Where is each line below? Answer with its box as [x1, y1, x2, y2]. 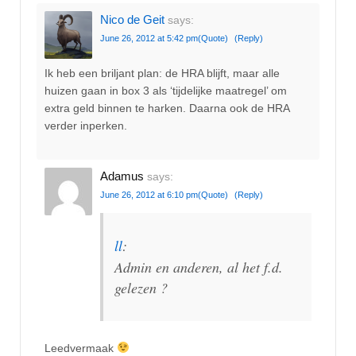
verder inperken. [44, 118, 127, 132]
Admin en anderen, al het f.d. [114, 257, 283, 277]
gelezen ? [114, 278, 168, 298]
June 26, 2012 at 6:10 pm [100, 190, 198, 200]
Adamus [100, 169, 144, 184]
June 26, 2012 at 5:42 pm [100, 33, 198, 43]
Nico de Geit [100, 12, 164, 26]
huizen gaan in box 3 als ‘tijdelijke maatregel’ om [44, 83, 287, 97]
